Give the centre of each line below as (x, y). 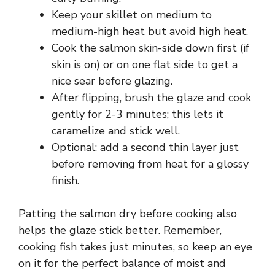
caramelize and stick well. (116, 130)
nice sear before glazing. (112, 81)
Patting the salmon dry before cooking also (128, 213)
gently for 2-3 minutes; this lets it (137, 114)
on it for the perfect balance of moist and (122, 263)
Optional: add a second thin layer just (145, 147)
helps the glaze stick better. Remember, (120, 230)
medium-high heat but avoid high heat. (150, 31)
